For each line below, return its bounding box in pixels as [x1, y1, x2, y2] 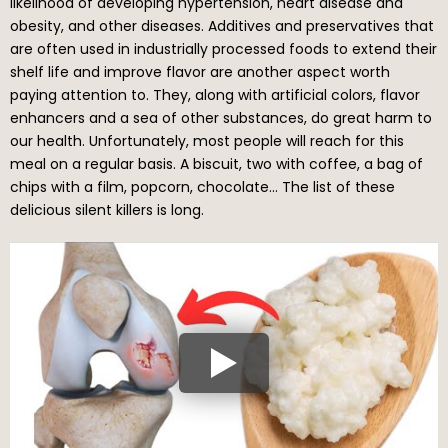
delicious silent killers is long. [10, 199, 204, 220]
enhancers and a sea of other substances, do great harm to [10, 107, 432, 128]
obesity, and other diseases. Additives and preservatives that [10, 15, 434, 36]
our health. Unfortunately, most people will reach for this [10, 130, 404, 151]
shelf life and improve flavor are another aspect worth [10, 61, 390, 82]
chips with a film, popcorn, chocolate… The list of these [10, 176, 395, 197]
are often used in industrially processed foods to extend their [10, 38, 437, 59]
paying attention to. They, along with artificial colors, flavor [10, 84, 420, 105]
